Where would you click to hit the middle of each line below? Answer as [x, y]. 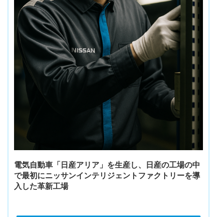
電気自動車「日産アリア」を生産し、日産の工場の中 [107, 165]
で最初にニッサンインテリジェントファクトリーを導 [107, 175]
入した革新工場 [41, 186]
